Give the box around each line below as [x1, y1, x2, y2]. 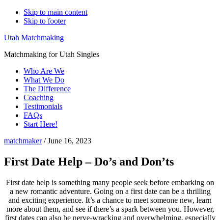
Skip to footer [24, 17, 66, 25]
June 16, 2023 [48, 137, 91, 145]
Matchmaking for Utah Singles [4, 50, 99, 58]
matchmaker [4, 137, 42, 145]
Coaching [24, 93, 54, 102]
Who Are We [24, 67, 64, 75]
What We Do [24, 76, 64, 84]
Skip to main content [24, 8, 87, 16]
